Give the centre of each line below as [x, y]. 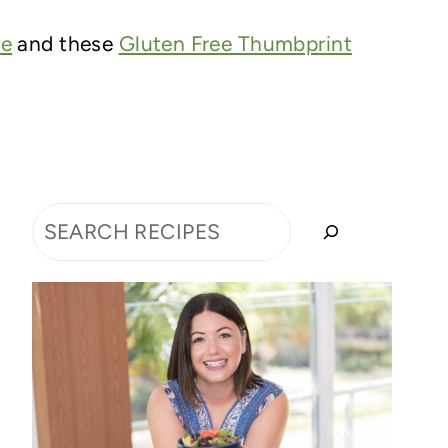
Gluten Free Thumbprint [235, 43]
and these [65, 43]
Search [65, 221]
